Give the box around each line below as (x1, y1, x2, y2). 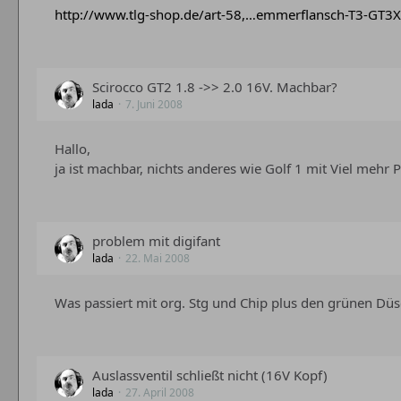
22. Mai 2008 (125, 251, 190, 266)
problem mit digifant (92, 232, 220, 250)
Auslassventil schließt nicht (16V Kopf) (92, 366, 328, 384)
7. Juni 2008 (125, 97, 183, 112)
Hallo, (55, 140, 90, 158)
